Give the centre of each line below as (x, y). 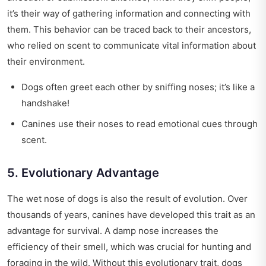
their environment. (46, 62)
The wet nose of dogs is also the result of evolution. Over (127, 199)
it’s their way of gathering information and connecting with (129, 14)
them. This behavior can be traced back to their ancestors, (129, 30)
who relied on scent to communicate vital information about (132, 46)
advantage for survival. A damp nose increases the (113, 231)
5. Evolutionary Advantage (83, 173)
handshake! (45, 103)
